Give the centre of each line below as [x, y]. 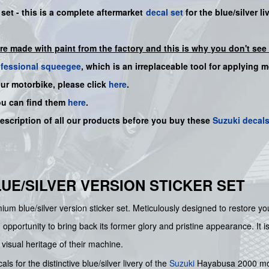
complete [77, 12]
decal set [164, 12]
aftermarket [120, 12]
